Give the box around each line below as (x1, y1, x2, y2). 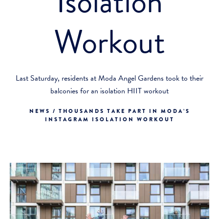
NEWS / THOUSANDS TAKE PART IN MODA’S (29, 107, 190, 115)
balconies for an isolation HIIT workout (50, 85, 169, 97)
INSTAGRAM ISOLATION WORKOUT (44, 115, 175, 123)
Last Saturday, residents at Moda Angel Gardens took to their (16, 72, 203, 84)
